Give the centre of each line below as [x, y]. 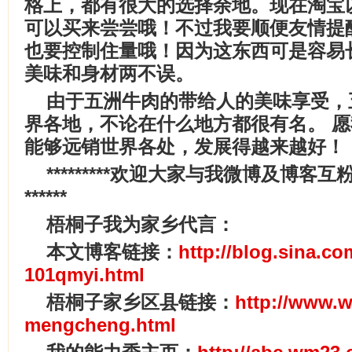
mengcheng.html [100, 325]
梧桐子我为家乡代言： [141, 224]
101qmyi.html [84, 275]
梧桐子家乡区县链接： [141, 302]
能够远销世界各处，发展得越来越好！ [185, 147]
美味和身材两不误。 [109, 73]
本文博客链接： [112, 252]
